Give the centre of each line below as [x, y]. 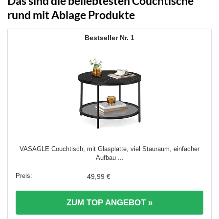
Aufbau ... [109, 157]
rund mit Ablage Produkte [71, 15]
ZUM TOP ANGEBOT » [109, 202]
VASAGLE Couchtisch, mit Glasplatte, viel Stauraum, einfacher [109, 149]
